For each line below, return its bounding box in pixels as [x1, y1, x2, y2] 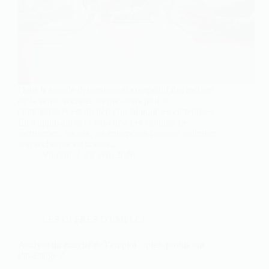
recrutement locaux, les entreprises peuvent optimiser [18, 128, 217, 139]
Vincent [42, 150, 71, 160]
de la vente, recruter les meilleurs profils [18, 95, 168, 106]
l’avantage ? [18, 250, 64, 261]
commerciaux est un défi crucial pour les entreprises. [18, 106, 216, 117]
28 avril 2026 [85, 150, 135, 160]
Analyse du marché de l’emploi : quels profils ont [18, 240, 204, 250]
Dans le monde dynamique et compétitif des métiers [18, 85, 213, 95]
